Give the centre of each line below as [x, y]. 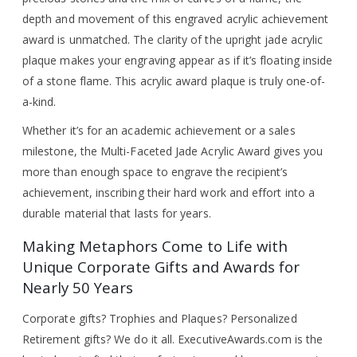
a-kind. [39, 101]
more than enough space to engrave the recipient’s [155, 171]
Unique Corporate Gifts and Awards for [161, 266]
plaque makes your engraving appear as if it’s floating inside [178, 60]
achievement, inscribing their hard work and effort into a [169, 192]
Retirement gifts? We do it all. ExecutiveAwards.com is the [173, 339]
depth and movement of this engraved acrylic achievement [175, 18]
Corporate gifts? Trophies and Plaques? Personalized [160, 318]
